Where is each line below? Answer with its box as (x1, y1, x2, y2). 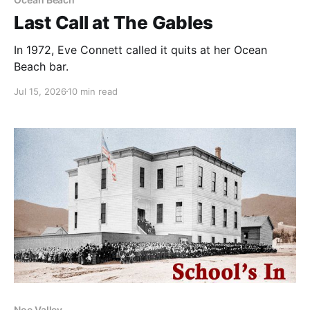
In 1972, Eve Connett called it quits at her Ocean (14, 42, 267, 57)
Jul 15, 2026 (14, 85, 66, 97)
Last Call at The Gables (14, 11, 214, 33)
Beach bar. (14, 59, 69, 73)
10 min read (68, 85, 118, 97)
